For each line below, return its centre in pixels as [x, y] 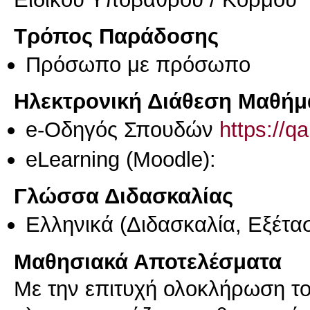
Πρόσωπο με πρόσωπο [138, 64]
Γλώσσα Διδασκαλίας [124, 196]
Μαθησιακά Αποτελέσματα [148, 261]
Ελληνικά [70, 225]
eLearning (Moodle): [121, 159]
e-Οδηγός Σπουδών [122, 130]
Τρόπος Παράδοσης [116, 36]
